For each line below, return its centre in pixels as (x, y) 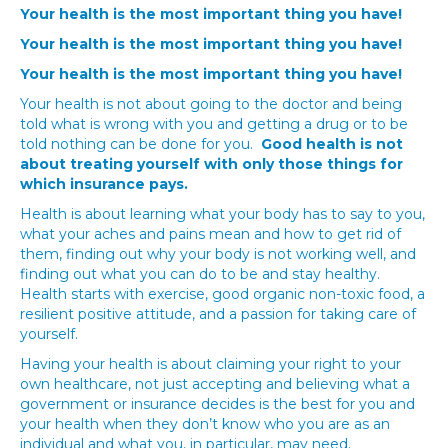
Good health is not (332, 144)
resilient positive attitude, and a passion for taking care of (218, 314)
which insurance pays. (106, 184)
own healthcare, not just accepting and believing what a (215, 384)
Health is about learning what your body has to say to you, (222, 214)
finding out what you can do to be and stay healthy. (202, 274)
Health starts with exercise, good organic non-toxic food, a (222, 294)
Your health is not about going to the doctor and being (211, 104)
